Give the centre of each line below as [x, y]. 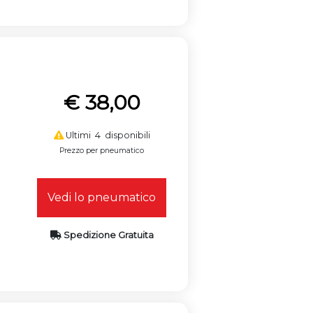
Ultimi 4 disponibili [107, 135]
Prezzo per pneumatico [102, 150]
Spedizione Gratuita [107, 235]
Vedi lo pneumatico [102, 197]
